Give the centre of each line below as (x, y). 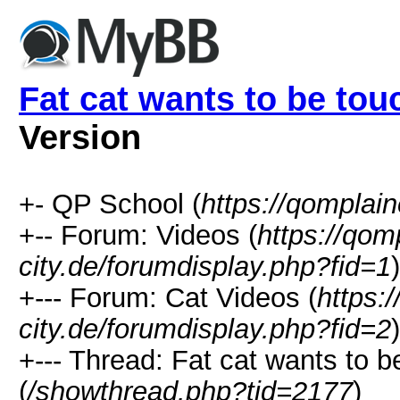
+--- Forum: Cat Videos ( (168, 297)
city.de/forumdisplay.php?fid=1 (205, 266)
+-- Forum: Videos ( (138, 235)
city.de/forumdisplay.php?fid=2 (205, 329)
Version (80, 137)
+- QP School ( (110, 204)
